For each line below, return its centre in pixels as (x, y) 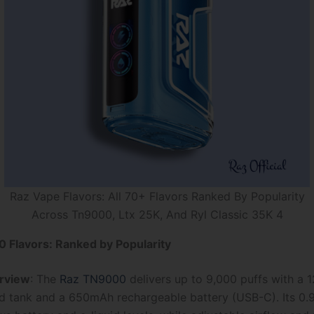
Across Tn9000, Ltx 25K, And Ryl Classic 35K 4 (157, 215)
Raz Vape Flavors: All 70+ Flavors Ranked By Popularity (157, 197)
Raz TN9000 (93, 279)
